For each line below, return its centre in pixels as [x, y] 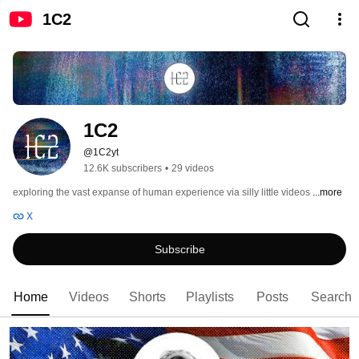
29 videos [193, 169]
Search [331, 297]
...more [327, 193]
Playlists [210, 297]
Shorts [147, 297]
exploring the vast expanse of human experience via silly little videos [163, 193]
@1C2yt [101, 153]
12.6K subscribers [123, 169]
